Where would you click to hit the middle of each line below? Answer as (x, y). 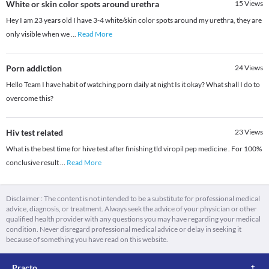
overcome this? (30, 98)
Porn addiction (34, 68)
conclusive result (33, 163)
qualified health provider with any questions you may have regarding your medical (133, 219)
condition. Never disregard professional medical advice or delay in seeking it (124, 229)
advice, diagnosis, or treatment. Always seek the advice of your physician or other (131, 209)
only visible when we (38, 34)
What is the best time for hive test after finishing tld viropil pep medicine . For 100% (134, 149)
